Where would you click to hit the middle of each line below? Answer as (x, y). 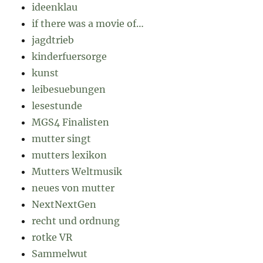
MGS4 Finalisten (71, 122)
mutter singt (62, 139)
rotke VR (52, 237)
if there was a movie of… (88, 24)
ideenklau (55, 7)
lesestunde (57, 106)
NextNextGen (64, 205)
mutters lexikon (70, 155)
